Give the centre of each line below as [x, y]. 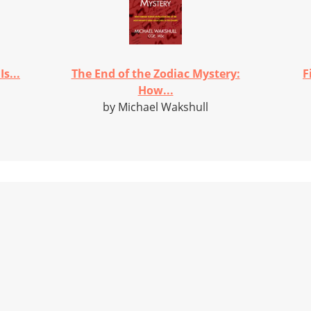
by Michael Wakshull [155, 107]
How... [155, 90]
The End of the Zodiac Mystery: [155, 73]
